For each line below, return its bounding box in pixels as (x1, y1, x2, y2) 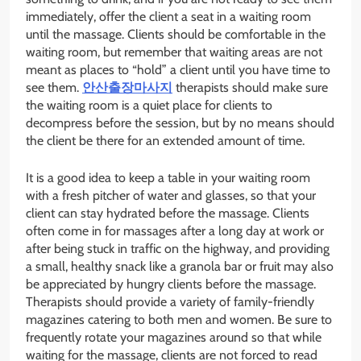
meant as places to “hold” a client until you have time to (26, 61, 330, 77)
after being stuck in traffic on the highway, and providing (26, 240, 330, 256)
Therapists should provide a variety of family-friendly (26, 293, 314, 309)
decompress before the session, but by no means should (26, 114, 334, 131)
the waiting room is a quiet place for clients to (26, 97, 272, 113)
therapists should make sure (172, 79, 328, 95)
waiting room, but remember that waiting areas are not (26, 44, 322, 60)
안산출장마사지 (82, 79, 172, 95)
